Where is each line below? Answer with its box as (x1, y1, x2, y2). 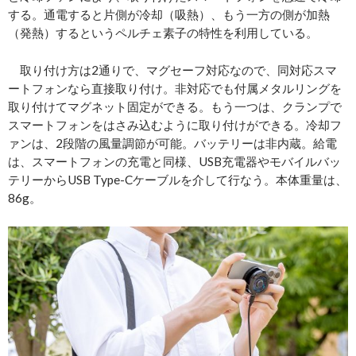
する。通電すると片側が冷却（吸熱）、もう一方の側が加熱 (8, 7, 330, 22)
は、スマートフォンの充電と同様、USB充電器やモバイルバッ (8, 154, 341, 169)
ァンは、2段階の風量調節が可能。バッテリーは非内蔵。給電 (8, 136, 337, 151)
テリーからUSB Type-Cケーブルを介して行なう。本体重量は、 (8, 172, 347, 188)
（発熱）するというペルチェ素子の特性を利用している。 (8, 25, 318, 41)
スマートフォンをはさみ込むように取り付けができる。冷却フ (8, 118, 342, 133)
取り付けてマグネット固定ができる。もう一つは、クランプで (8, 99, 342, 114)
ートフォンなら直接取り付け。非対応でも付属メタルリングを (8, 81, 342, 96)
